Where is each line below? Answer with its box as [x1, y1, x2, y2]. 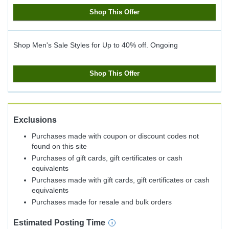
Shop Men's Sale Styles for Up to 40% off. [13, 41, 148, 49]
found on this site [32, 142, 87, 150]
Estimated [13, 218, 54, 227]
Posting [54, 218, 86, 227]
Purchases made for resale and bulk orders [32, 198, 172, 206]
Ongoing [150, 41, 178, 49]
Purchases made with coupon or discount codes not [32, 132, 199, 140]
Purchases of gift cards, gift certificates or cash [32, 154, 182, 162]
